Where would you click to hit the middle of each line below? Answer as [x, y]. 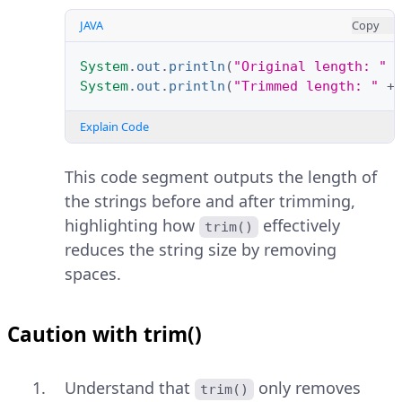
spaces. [93, 274]
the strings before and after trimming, [210, 201]
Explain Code [114, 127]
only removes [310, 388]
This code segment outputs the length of [221, 177]
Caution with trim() [105, 335]
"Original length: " [310, 67]
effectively [302, 226]
